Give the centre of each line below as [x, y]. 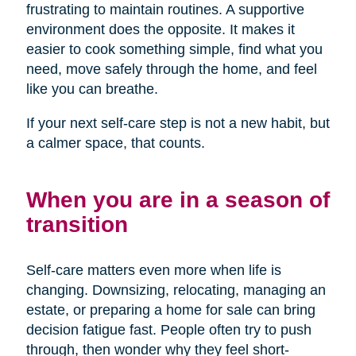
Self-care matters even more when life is [153, 271]
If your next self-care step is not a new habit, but [178, 124]
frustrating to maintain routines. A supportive [165, 10]
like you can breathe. [92, 89]
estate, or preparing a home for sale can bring [170, 310]
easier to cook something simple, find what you [174, 50]
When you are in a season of [178, 200]
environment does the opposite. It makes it [160, 30]
